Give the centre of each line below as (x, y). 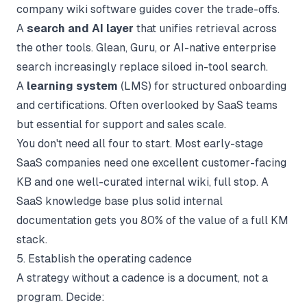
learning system (72, 86)
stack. (32, 240)
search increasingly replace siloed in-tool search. (142, 67)
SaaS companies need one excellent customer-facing (151, 163)
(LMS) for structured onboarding (202, 86)
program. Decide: (61, 297)
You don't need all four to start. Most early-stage (140, 144)
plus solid (156, 201)
